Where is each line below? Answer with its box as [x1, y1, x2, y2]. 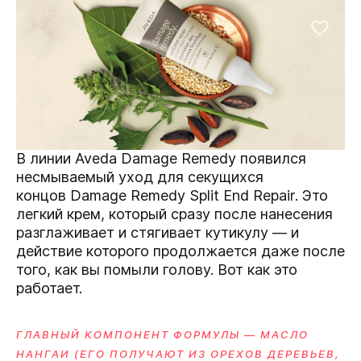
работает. [16, 280, 86, 297]
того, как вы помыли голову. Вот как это [16, 261, 297, 279]
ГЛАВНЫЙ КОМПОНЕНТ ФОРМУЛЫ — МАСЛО [16, 328, 309, 342]
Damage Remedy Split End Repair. [70, 187, 298, 205]
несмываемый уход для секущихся [16, 168, 263, 186]
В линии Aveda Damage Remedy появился [16, 150, 306, 168]
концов [16, 187, 70, 205]
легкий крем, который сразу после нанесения [16, 205, 333, 223]
